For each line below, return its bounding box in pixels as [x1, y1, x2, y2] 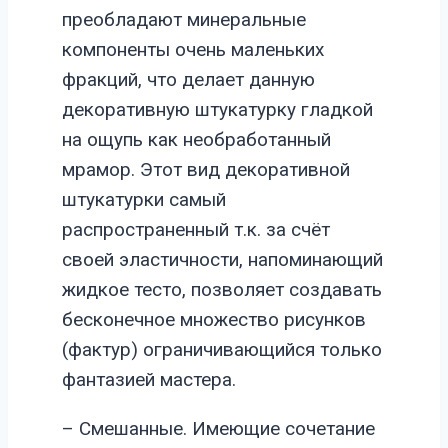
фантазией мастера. [62, 368, 236, 392]
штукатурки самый [62, 188, 226, 212]
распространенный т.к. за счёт [62, 218, 330, 242]
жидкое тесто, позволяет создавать [62, 278, 382, 302]
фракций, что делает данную [62, 68, 315, 92]
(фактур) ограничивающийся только [62, 338, 382, 362]
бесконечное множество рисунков [62, 308, 366, 332]
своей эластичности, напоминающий [62, 248, 383, 272]
